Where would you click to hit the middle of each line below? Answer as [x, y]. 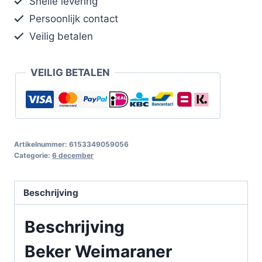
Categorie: [33, 155]
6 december [73, 155]
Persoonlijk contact [73, 18]
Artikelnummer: [42, 144]
